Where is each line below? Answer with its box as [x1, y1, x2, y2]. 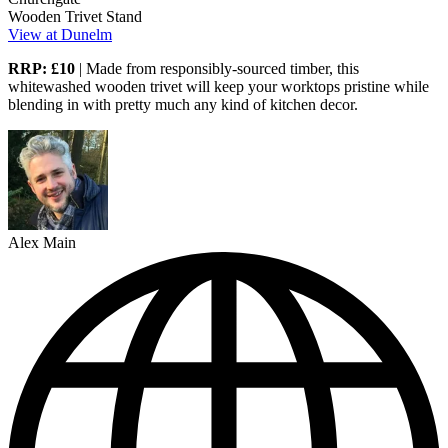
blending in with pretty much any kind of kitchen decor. [8, 96, 358, 114]
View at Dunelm [8, 26, 112, 44]
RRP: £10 [8, 60, 79, 78]
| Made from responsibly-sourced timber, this [79, 60, 359, 78]
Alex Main [8, 234, 76, 252]
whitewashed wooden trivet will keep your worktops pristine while [8, 78, 429, 96]
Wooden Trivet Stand [8, 8, 142, 26]
